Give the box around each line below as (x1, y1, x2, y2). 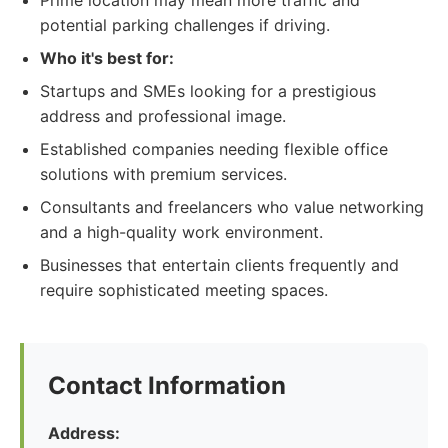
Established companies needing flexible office (40, 139, 388, 159)
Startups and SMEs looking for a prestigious (40, 81, 376, 101)
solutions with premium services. (40, 164, 287, 184)
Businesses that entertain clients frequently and (40, 255, 399, 275)
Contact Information (48, 371, 286, 400)
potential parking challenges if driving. (40, 15, 330, 35)
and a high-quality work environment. (40, 222, 323, 242)
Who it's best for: (40, 48, 174, 68)
